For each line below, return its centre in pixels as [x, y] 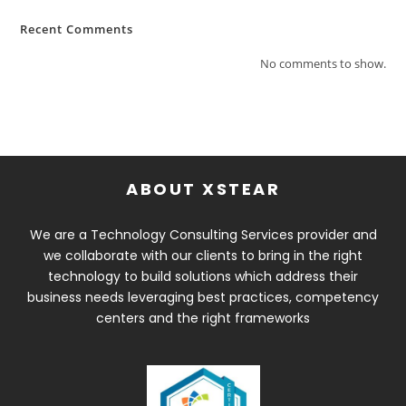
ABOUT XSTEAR [203, 189]
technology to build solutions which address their [203, 277]
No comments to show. [323, 64]
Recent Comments [77, 29]
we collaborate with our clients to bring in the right [203, 256]
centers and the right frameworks [203, 319]
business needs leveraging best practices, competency [203, 298]
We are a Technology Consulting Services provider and [203, 235]
